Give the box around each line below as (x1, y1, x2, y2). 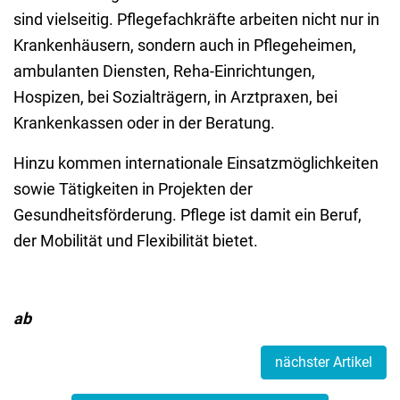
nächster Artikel (275, 354, 372, 371)
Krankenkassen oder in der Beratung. (13, 113, 279, 133)
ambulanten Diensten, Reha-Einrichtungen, (13, 62, 315, 81)
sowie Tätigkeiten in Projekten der (13, 179, 253, 199)
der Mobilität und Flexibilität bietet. (13, 231, 258, 251)
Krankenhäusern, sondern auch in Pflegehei (13, 36, 321, 55)
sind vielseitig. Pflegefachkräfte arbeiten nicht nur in (13, 10, 379, 29)
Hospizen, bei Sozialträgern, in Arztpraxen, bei (13, 87, 337, 107)
